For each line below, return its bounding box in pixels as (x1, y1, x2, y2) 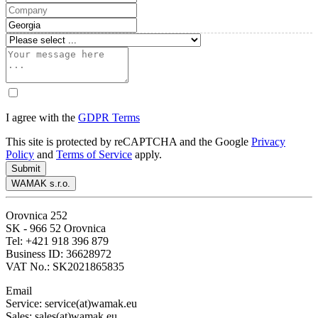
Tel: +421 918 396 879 (6, 234, 109, 247)
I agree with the (6, 111, 78, 124)
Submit (11, 163, 40, 174)
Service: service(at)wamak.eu (6, 297, 137, 309)
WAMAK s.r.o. (11, 177, 70, 189)
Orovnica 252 (6, 209, 67, 221)
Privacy (251, 135, 285, 148)
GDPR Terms (78, 111, 140, 124)
